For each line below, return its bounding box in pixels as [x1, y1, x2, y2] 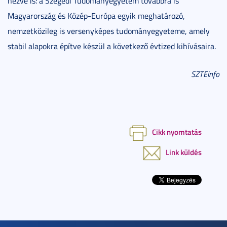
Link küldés [166, 146, 202, 158]
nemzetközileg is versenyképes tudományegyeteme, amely [8, 25, 210, 36]
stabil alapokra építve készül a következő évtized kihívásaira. [8, 40, 216, 52]
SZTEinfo [191, 68, 219, 80]
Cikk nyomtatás [152, 126, 202, 137]
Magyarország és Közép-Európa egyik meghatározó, [8, 10, 185, 21]
